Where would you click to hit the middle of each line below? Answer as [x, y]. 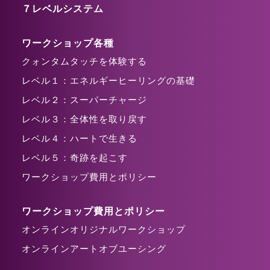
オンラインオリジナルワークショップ [104, 229]
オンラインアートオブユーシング [94, 248]
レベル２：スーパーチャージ [84, 99]
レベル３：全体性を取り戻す [84, 118]
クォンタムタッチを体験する [84, 61]
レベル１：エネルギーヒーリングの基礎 [108, 80]
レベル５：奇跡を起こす [75, 157]
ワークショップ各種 [68, 42]
